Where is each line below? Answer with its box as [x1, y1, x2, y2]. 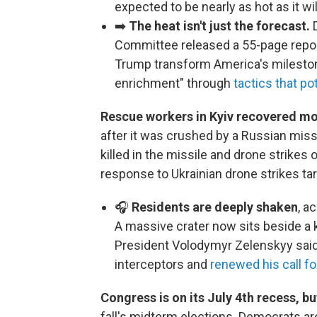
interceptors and [115, 256, 210, 272]
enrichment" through [115, 75, 234, 91]
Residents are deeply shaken [129, 199, 298, 214]
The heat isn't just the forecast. [129, 18, 310, 33]
